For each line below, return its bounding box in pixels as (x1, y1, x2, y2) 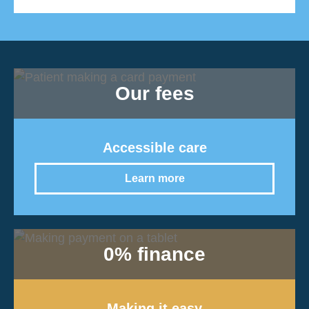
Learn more (124, 172, 185, 184)
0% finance (103, 243, 206, 265)
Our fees (114, 82, 195, 104)
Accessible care (102, 139, 207, 155)
